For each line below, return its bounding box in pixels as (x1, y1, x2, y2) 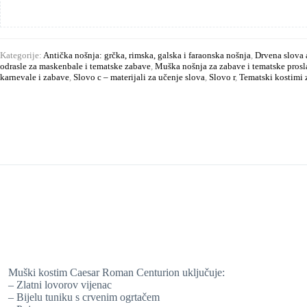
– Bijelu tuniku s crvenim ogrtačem (8, 291, 160, 304)
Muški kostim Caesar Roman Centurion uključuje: (8, 267, 225, 279)
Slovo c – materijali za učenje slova (73, 71, 205, 82)
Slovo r (209, 71, 235, 82)
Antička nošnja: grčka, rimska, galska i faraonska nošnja (43, 49, 251, 60)
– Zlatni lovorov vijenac (8, 279, 112, 291)
